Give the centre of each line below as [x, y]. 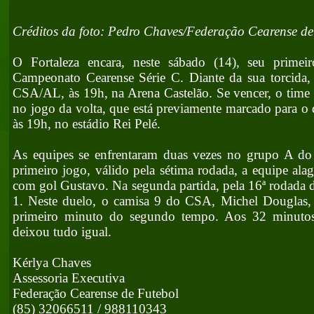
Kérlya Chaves [52, 262]
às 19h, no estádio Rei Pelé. [87, 124]
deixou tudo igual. [62, 232]
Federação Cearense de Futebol [96, 293]
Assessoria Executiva [69, 278]
